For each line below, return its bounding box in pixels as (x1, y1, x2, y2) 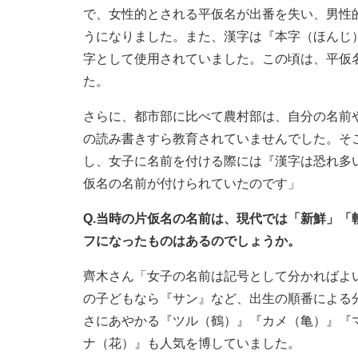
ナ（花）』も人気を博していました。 (83, 336, 300, 351)
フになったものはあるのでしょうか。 (83, 234, 300, 249)
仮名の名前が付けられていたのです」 (83, 177, 300, 191)
